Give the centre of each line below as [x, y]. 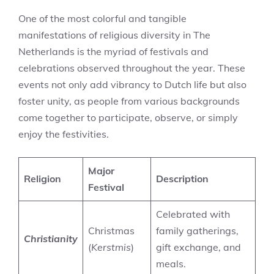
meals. [171, 264]
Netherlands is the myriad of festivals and [113, 51]
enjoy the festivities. [64, 134]
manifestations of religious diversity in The [114, 35]
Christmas [111, 231]
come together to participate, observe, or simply [128, 117]
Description [182, 179]
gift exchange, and [198, 247]
